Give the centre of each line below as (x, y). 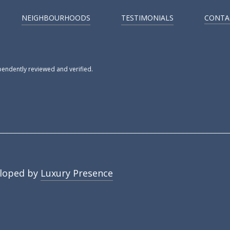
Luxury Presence (77, 173)
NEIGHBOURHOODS (56, 17)
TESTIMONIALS (147, 17)
